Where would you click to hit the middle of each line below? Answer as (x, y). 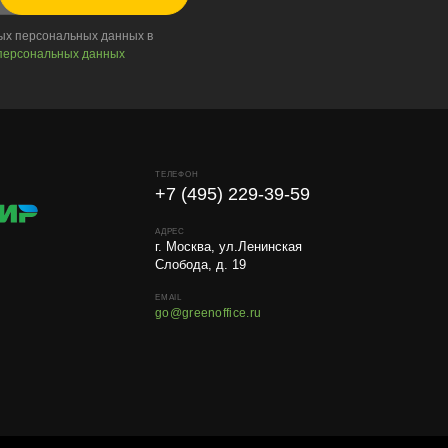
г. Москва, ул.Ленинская (228, 246)
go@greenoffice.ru (208, 313)
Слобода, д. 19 (200, 264)
